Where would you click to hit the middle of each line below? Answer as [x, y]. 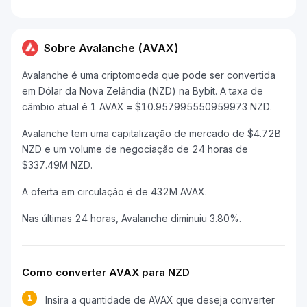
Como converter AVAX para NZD [106, 272]
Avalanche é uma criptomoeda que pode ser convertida [149, 75]
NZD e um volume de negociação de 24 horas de [135, 149]
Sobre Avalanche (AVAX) [111, 48]
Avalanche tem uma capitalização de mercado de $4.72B [151, 133]
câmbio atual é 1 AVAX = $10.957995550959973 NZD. [147, 107]
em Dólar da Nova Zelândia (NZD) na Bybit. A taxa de [143, 91]
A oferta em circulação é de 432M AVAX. [114, 192]
